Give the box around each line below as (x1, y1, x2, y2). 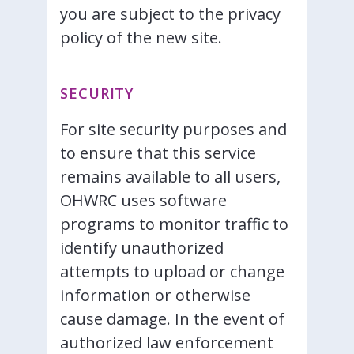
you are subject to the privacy (60, 3, 281, 24)
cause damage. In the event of (60, 308, 284, 330)
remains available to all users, (60, 166, 281, 187)
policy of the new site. (60, 27, 222, 48)
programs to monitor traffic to (60, 213, 288, 235)
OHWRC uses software (60, 190, 227, 211)
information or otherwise (60, 284, 250, 306)
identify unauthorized (60, 237, 224, 258)
